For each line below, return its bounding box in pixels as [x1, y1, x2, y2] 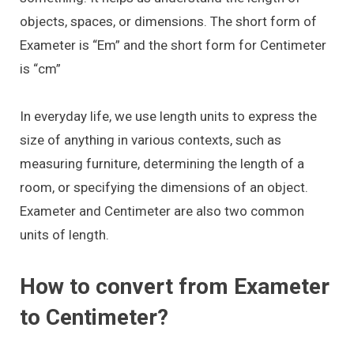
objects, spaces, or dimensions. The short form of [20, 13, 317, 29]
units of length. [20, 227, 109, 243]
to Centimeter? [20, 303, 168, 330]
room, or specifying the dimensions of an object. [20, 179, 308, 196]
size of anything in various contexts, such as [20, 132, 281, 149]
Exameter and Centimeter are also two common [20, 203, 304, 220]
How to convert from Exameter [20, 273, 330, 299]
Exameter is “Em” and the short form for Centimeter [20, 36, 326, 53]
